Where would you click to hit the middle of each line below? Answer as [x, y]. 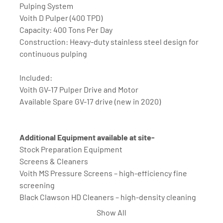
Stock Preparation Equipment [71, 149]
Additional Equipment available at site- [87, 137]
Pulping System [46, 6]
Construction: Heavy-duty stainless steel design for [109, 42]
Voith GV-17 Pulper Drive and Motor [79, 90]
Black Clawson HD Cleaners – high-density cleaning [108, 197]
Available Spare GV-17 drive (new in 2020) [91, 102]
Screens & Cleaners [54, 161]
